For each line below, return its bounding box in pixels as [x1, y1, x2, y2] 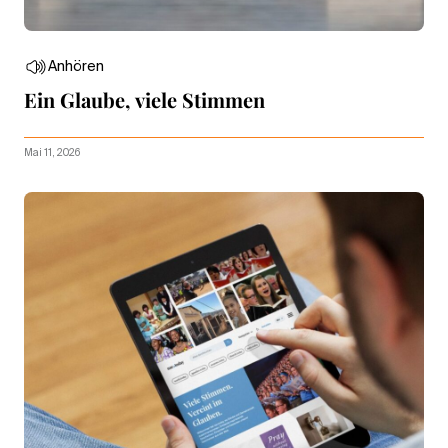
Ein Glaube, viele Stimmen [24, 85, 265, 113]
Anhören [48, 59, 104, 74]
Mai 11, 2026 [24, 147, 80, 158]
